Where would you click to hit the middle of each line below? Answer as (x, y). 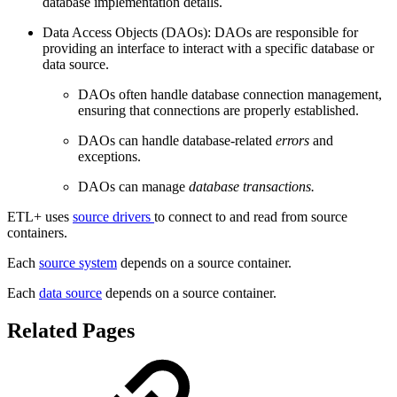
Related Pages (71, 331)
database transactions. (252, 187)
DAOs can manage (133, 187)
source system (78, 263)
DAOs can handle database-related (177, 141)
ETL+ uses (40, 217)
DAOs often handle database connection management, (230, 95)
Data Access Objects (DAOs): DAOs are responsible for (200, 33)
